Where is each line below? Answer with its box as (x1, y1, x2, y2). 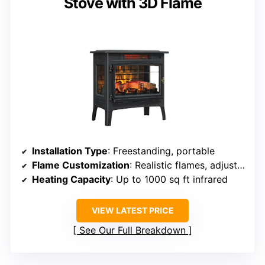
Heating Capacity (32, 173, 111, 185)
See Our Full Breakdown (79, 224, 186, 236)
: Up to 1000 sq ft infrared (111, 173, 228, 185)
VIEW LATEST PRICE (91, 205, 174, 215)
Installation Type (32, 144, 108, 157)
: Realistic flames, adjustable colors (130, 159, 237, 171)
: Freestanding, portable (108, 144, 215, 157)
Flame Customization (32, 159, 130, 171)
